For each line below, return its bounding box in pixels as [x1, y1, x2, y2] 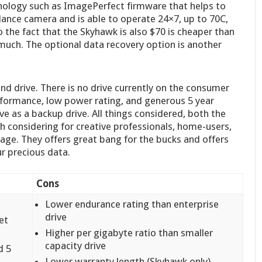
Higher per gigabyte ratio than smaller [45, 227, 213, 239]
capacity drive [45, 240, 106, 252]
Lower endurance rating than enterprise [45, 198, 219, 211]
